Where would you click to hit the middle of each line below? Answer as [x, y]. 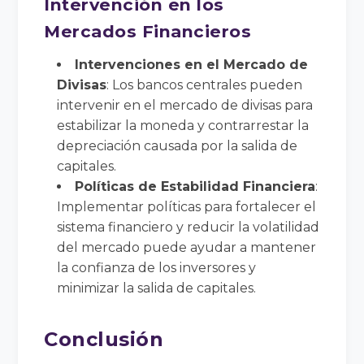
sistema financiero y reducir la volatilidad [188, 227]
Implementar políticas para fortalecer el [187, 206]
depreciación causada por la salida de [178, 145]
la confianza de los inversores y [157, 267]
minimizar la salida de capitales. [157, 288]
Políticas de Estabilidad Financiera [195, 186]
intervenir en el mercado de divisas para [185, 105]
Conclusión [104, 339]
